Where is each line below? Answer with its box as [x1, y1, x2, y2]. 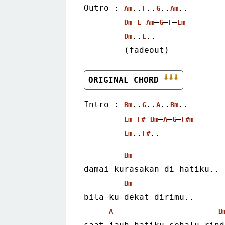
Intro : [84, 99, 124, 109]
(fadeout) [124, 45, 169, 55]
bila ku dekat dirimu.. [84, 192, 194, 202]
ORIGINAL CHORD [88, 75, 164, 85]
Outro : [84, 3, 124, 13]
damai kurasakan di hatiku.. [84, 164, 219, 174]
